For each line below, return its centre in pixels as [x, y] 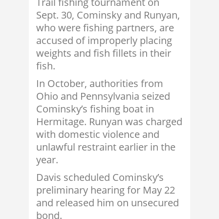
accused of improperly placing [104, 41]
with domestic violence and [98, 134]
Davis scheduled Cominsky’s [100, 177]
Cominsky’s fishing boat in [95, 109]
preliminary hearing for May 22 [106, 190]
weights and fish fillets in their [104, 53]
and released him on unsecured [108, 203]
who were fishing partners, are [105, 28]
